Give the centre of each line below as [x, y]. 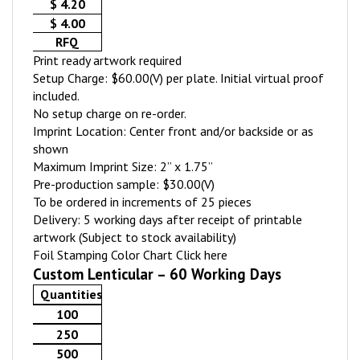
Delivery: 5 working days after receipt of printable [168, 219]
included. [56, 96]
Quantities [71, 295]
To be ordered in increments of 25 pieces [142, 202]
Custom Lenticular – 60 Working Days [157, 274]
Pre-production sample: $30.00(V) [124, 184]
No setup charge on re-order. [110, 113]
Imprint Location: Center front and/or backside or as [173, 131]
